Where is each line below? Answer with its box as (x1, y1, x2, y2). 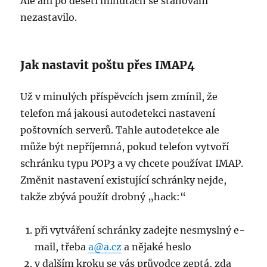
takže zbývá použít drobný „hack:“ (20, 191, 187, 203)
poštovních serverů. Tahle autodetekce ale (20, 124, 220, 136)
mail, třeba (35, 241, 89, 253)
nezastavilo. (20, 11, 77, 24)
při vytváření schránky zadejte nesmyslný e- (35, 224, 246, 237)
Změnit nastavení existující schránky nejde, (20, 174, 227, 187)
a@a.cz (88, 241, 122, 253)
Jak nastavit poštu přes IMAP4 (20, 58, 195, 73)
